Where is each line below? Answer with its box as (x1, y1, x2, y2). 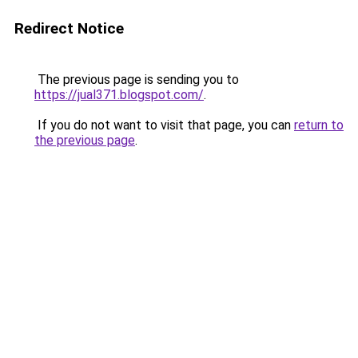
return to (294, 117, 344, 133)
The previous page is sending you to (34, 72, 239, 87)
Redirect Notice (14, 19, 124, 38)
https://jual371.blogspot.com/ (34, 87, 204, 102)
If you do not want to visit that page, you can (34, 117, 294, 133)
